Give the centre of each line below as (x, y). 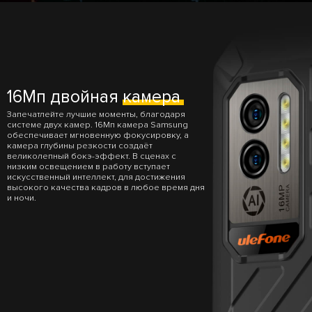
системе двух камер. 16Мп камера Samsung (97, 125)
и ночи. (22, 198)
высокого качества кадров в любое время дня (106, 188)
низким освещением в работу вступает (88, 167)
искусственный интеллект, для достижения (96, 177)
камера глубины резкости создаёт (80, 146)
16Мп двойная (65, 96)
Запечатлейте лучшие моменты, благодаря (96, 115)
